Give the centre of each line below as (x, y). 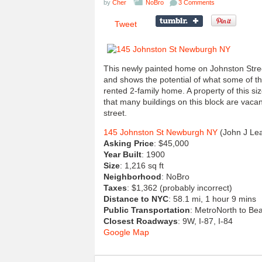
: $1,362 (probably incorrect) (180, 188)
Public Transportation (147, 210)
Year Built (123, 154)
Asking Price (129, 143)
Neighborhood (132, 177)
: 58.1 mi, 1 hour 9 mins (212, 199)
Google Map (126, 232)
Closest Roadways (141, 221)
